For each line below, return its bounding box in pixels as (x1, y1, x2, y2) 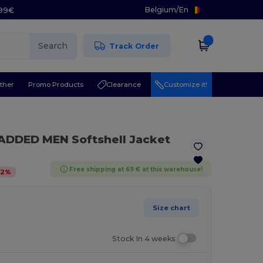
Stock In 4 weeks (112, 234, 176, 244)
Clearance (106, 80, 141, 89)
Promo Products (28, 80, 84, 89)
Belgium (144, 5, 176, 15)
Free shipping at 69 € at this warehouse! (69, 165, 203, 173)
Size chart (153, 203, 191, 212)
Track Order (109, 41, 160, 50)
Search (38, 40, 68, 51)
